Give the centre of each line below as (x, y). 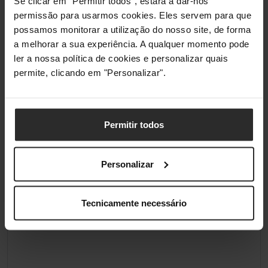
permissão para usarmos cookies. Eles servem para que (133, 15)
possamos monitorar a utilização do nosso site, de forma (133, 29)
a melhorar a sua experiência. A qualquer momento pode (132, 44)
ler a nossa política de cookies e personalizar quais (121, 58)
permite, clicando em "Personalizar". (90, 72)
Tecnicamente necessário (134, 203)
